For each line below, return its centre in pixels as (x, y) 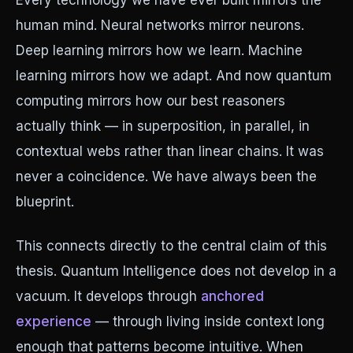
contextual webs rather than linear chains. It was (170, 151)
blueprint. (45, 202)
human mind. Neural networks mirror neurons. (160, 25)
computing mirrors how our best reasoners (150, 101)
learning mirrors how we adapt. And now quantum (174, 76)
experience (54, 321)
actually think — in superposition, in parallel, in (163, 126)
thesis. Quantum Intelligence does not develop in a (176, 271)
